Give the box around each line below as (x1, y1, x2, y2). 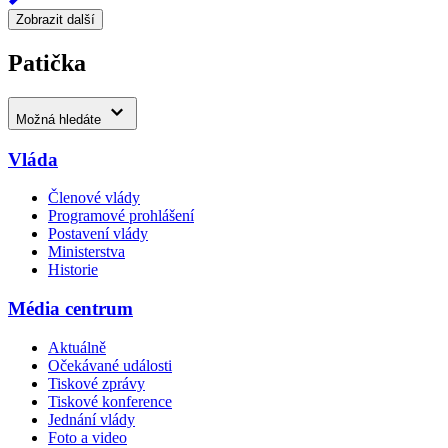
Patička (8, 50, 86, 77)
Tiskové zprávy (48, 374, 145, 392)
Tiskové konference (48, 392, 172, 410)
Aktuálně (48, 338, 106, 356)
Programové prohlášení (48, 207, 194, 225)
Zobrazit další (16, 12, 95, 28)
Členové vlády (48, 189, 140, 207)
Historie (48, 261, 98, 279)
